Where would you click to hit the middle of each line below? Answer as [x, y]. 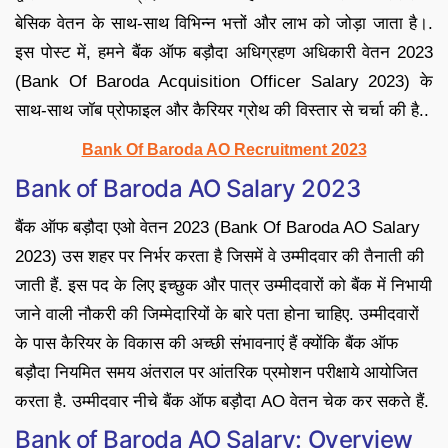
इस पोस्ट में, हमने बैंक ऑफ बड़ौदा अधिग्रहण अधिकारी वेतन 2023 [224, 52]
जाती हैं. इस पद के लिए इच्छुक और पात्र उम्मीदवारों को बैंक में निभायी [223, 285]
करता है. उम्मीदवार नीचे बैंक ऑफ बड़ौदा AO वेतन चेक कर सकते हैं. [222, 401]
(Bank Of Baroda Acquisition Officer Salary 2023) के [224, 81]
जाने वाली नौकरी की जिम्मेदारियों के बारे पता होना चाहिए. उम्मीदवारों [217, 314]
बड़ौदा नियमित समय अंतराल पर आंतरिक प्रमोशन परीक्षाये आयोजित [216, 372]
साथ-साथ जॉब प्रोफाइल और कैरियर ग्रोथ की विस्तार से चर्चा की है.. [222, 110]
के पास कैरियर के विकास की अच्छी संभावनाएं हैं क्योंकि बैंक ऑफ [206, 343]
